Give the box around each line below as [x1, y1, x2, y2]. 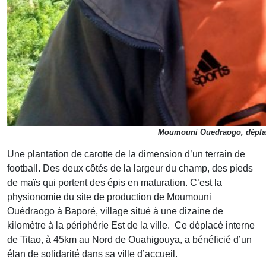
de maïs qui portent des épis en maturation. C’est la [7, 178, 222, 188]
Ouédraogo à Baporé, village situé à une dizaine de [7, 206, 223, 217]
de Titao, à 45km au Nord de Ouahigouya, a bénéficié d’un [7, 235, 252, 245]
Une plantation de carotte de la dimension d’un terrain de [7, 149, 245, 160]
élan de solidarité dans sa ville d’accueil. [7, 249, 178, 259]
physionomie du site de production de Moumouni [7, 192, 211, 202]
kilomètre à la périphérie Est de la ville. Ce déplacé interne [7, 220, 255, 231]
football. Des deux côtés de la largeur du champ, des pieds [7, 163, 253, 174]
